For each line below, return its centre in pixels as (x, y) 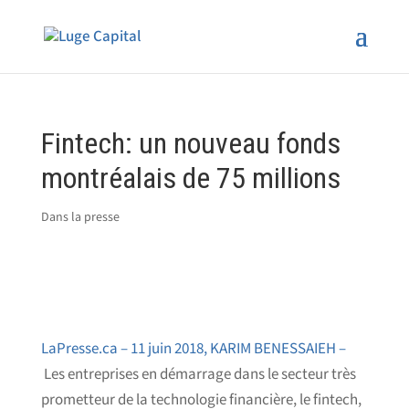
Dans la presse (80, 217)
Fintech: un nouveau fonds (190, 143)
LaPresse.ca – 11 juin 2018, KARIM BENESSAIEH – (193, 349)
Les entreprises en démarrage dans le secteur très (198, 374)
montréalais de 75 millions (190, 178)
